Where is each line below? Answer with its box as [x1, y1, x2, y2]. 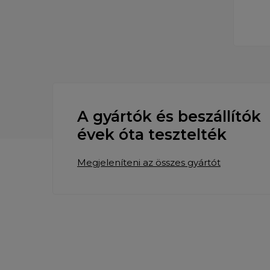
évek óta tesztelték [77, 125, 227, 144]
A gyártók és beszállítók [77, 107, 261, 126]
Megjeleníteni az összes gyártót [77, 157, 221, 169]
